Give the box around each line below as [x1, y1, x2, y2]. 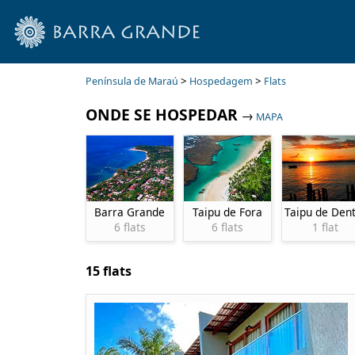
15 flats [85, 261, 132, 280]
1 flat [312, 219, 339, 235]
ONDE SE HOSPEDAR [85, 104, 238, 125]
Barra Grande [94, 204, 166, 219]
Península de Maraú [85, 74, 178, 88]
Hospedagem [189, 74, 253, 88]
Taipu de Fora [193, 204, 263, 219]
